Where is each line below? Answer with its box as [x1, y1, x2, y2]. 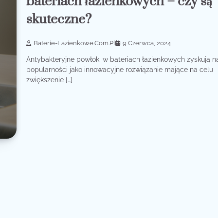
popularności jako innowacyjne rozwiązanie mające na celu [26, 66, 214, 74]
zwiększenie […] [26, 76, 73, 84]
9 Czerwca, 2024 [123, 39, 171, 47]
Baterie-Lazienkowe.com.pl [34, 39, 116, 47]
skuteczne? [26, 11, 92, 28]
